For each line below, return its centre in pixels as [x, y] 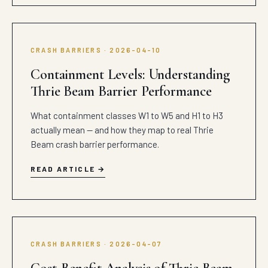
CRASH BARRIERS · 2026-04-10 [96, 50]
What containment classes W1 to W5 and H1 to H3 [127, 115]
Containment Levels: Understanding [131, 74]
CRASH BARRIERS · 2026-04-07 [96, 244]
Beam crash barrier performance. [95, 144]
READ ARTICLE [63, 169]
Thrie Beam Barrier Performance [121, 91]
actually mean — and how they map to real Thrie [122, 130]
